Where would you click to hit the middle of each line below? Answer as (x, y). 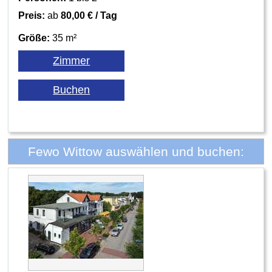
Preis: (32, 15)
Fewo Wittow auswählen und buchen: (136, 151)
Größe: (34, 38)
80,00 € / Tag (89, 15)
